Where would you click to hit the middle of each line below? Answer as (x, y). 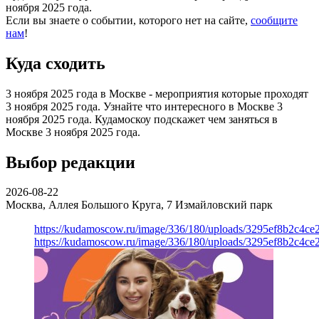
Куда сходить (56, 63)
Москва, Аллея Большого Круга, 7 (90, 205)
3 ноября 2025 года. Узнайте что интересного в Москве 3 (144, 106)
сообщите (274, 20)
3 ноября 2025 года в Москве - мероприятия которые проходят (157, 93)
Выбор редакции (70, 162)
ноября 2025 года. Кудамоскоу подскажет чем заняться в (142, 119)
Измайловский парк (224, 205)
